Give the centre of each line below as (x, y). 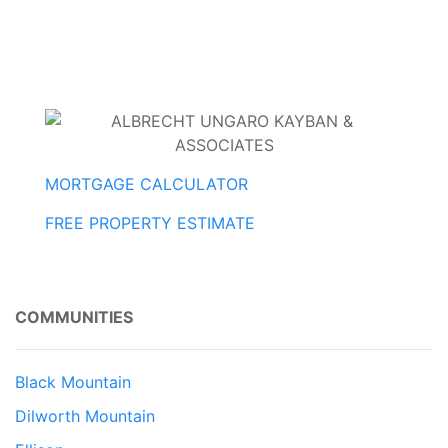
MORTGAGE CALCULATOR (146, 184)
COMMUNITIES (74, 317)
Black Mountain (73, 382)
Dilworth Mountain (85, 416)
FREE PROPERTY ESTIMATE (150, 223)
